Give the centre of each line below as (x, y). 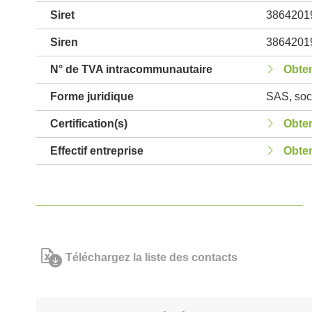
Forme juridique (92, 96)
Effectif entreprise (97, 151)
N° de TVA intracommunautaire (131, 69)
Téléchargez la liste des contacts (151, 257)
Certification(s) (89, 124)
